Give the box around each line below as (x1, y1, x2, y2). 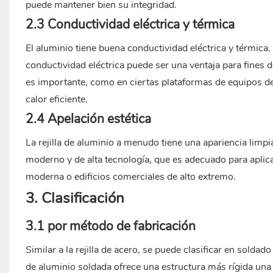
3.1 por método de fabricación (25, 218, 196, 235)
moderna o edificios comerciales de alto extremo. (25, 170, 236, 184)
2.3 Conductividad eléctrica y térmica (25, 16, 235, 34)
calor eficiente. (25, 93, 88, 107)
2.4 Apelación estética (25, 110, 151, 128)
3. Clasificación (25, 188, 124, 208)
